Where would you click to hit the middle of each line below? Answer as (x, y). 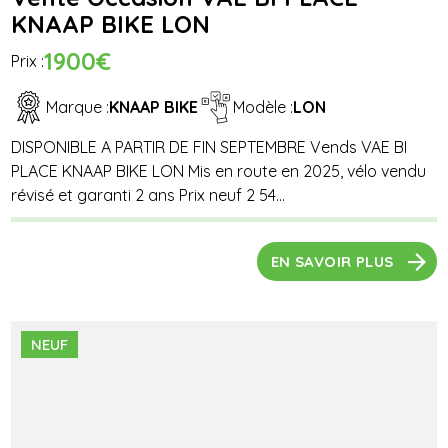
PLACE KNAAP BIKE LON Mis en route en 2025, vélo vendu (219, 170)
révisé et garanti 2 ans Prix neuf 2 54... (148, 194)
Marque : (78, 107)
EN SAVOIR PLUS (332, 262)
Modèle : (263, 107)
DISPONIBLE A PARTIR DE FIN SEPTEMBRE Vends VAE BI (209, 146)
